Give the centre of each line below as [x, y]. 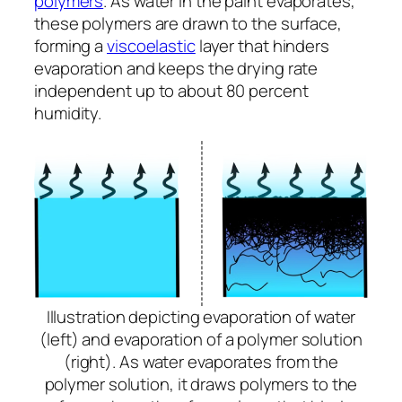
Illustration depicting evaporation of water [201, 317]
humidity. [68, 113]
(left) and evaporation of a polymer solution [201, 340]
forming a [71, 45]
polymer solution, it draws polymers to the [201, 385]
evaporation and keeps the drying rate [176, 68]
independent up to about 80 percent [171, 90]
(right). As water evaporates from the [201, 362]
